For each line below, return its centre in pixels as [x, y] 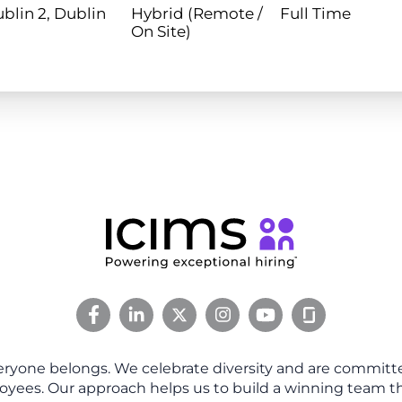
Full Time [315, 14]
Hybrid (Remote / [197, 14]
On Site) [161, 32]
